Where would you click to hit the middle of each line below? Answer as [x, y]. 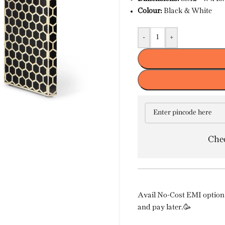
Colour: [150, 11]
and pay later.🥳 [164, 207]
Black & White [187, 11]
